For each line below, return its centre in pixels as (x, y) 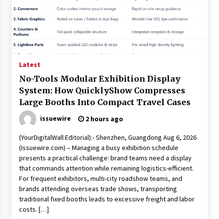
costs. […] (34, 209)
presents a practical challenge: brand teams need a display (105, 158)
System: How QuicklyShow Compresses (102, 90)
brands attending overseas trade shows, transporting (98, 189)
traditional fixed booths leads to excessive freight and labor (107, 199)
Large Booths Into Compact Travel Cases (105, 102)
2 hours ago (103, 119)
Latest (30, 65)
